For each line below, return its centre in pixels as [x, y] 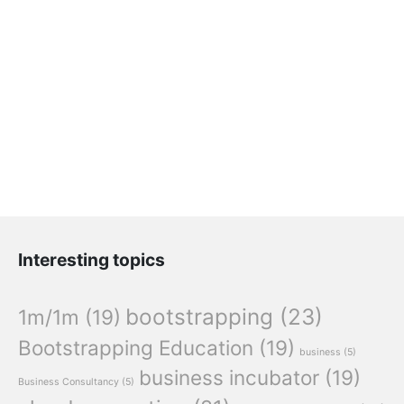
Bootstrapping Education [136, 348]
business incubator [229, 378]
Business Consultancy [69, 382]
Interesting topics [92, 260]
